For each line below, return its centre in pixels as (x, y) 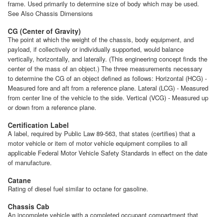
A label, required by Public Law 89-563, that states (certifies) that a (101, 133)
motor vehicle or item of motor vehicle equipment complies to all (98, 143)
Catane (19, 180)
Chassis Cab (29, 206)
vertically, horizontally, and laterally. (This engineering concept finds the (108, 59)
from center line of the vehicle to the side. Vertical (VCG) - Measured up (108, 97)
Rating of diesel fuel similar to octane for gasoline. (78, 188)
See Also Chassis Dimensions (50, 13)
